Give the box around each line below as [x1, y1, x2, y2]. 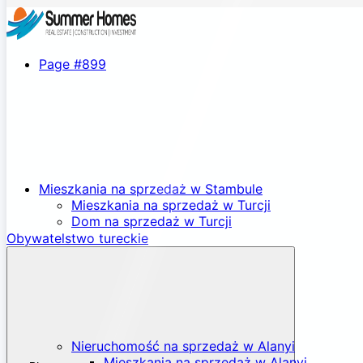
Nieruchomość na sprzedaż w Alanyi [71, 338, 295, 354]
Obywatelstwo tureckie [6, 230, 148, 246]
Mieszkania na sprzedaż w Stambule [39, 181, 263, 197]
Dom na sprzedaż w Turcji [71, 213, 232, 229]
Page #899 [39, 56, 106, 72]
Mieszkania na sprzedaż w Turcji [71, 197, 271, 213]
